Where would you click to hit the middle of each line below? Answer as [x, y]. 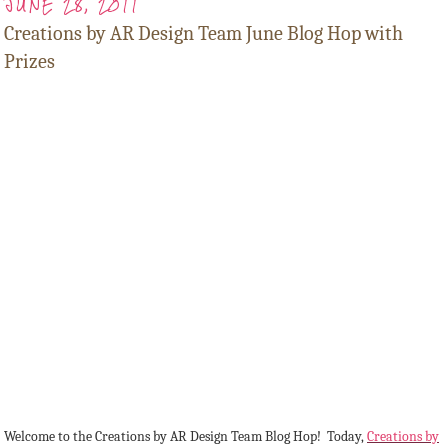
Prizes [29, 62]
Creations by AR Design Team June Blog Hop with [203, 34]
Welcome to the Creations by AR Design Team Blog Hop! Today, [185, 437]
